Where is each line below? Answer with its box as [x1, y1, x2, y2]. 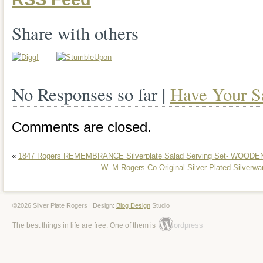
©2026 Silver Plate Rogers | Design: [12, 201, 116, 209]
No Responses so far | [12, 82, 170, 106]
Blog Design [116, 201, 150, 209]
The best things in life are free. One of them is [12, 221, 156, 230]
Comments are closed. [12, 119, 151, 135]
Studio [150, 201, 170, 209]
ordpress [174, 220, 203, 230]
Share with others [12, 21, 139, 46]
